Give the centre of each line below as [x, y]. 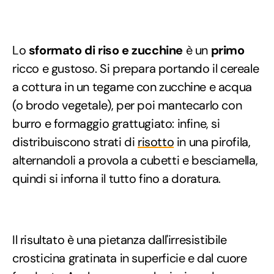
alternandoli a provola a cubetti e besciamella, [135, 160]
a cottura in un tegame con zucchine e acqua [132, 87]
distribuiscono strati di [75, 142]
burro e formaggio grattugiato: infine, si [116, 123]
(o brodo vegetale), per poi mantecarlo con [127, 105]
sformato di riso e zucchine [106, 50]
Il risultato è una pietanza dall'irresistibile [120, 239]
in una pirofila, [212, 142]
